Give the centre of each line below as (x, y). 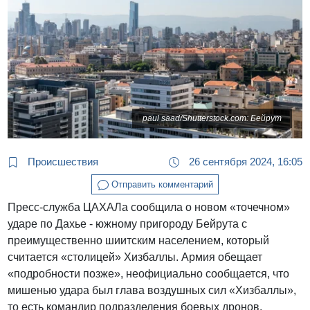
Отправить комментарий (161, 184)
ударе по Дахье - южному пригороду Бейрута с (128, 224)
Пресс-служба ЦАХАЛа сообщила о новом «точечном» (149, 208)
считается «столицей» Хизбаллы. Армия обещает (135, 257)
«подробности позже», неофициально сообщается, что (149, 274)
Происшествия (62, 161)
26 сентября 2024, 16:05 (244, 161)
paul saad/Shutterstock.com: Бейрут (212, 119)
